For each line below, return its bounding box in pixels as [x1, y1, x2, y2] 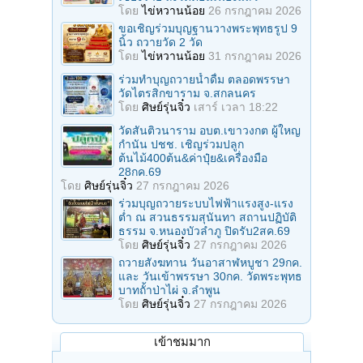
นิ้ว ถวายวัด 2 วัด [118, 35, 203, 49]
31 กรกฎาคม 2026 [208, 49, 301, 62]
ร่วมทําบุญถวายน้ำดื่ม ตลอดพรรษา [118, 72, 290, 86]
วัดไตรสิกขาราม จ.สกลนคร [118, 86, 256, 100]
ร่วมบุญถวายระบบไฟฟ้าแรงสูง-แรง [118, 196, 293, 210]
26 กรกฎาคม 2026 [208, 3, 301, 17]
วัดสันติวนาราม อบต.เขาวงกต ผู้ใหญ [118, 123, 301, 137]
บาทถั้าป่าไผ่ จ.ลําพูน [118, 283, 220, 297]
